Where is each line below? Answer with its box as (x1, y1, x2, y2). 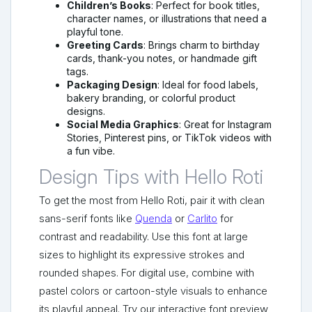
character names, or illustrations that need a (67, 13, 267, 25)
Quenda (135, 212, 172, 226)
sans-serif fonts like (39, 212, 135, 226)
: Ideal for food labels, (157, 79, 258, 91)
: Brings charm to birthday (143, 39, 260, 52)
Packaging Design (67, 79, 157, 91)
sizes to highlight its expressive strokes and (39, 249, 244, 262)
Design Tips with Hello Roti (39, 165, 263, 189)
